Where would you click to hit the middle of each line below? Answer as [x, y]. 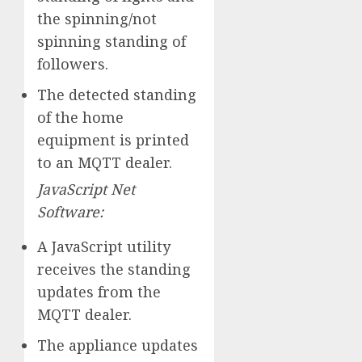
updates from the [99, 291]
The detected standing [117, 94]
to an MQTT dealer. [105, 162]
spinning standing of [112, 41]
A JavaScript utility [104, 246]
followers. [73, 63]
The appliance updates [118, 345]
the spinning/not [97, 18]
